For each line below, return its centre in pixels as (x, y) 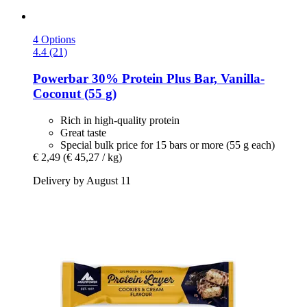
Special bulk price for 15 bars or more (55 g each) (168, 145)
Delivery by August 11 (82, 180)
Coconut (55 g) (75, 93)
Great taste (83, 132)
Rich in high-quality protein (120, 120)
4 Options (54, 40)
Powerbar (61, 78)
